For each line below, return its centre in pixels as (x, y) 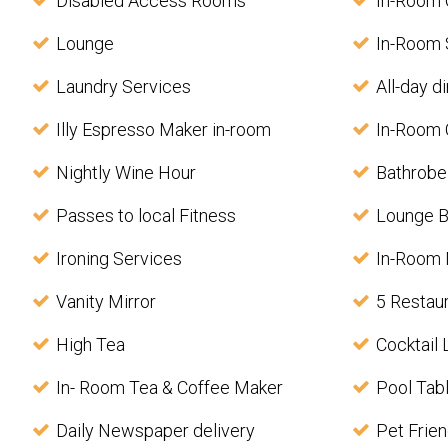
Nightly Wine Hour (126, 173)
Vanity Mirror (106, 302)
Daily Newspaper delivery (155, 431)
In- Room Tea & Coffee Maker (169, 388)
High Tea (90, 345)
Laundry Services (123, 87)
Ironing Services (119, 259)
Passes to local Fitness (146, 216)
